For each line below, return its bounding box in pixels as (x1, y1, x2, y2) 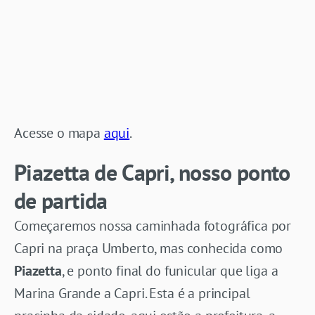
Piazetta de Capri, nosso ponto (14, 157, 290, 187)
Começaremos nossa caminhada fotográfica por (14, 216, 292, 235)
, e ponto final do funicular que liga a (61, 261, 278, 280)
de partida (14, 185, 108, 215)
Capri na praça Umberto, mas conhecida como (14, 238, 283, 257)
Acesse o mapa (14, 123, 104, 142)
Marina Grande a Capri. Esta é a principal (14, 283, 250, 302)
